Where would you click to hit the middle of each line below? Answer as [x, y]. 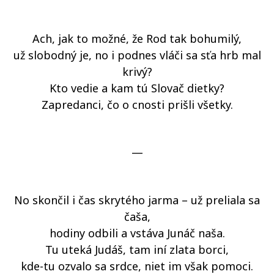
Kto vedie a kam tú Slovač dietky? [137, 88]
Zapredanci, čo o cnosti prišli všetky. [137, 105]
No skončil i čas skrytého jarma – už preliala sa [137, 200]
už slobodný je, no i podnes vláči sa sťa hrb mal [137, 55]
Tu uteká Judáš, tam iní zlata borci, [137, 250]
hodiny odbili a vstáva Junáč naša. [137, 233]
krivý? [137, 72]
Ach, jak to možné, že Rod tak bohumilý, [137, 39]
